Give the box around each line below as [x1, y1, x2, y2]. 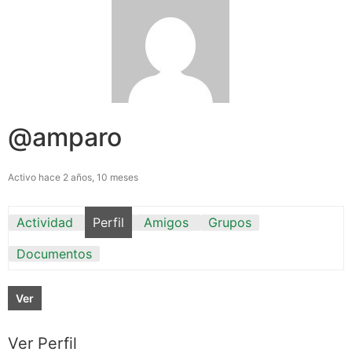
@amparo [8, 121, 122, 152]
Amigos [144, 214, 189, 230]
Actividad [16, 214, 73, 230]
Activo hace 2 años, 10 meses [8, 170, 138, 183]
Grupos [208, 214, 251, 230]
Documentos [16, 245, 92, 262]
